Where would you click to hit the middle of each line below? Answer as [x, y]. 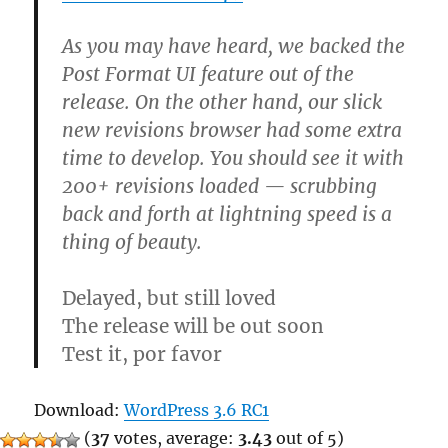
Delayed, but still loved [169, 298]
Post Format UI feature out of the [208, 74]
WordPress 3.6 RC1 [197, 410]
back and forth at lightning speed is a [227, 214]
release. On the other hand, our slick [222, 102]
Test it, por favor [142, 354]
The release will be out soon [193, 326]
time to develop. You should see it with [233, 158]
